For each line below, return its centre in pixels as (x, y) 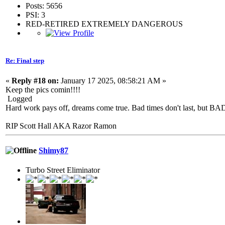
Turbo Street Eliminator (63, 170)
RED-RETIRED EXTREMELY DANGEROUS (104, 24)
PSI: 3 (35, 15)
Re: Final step (25, 61)
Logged (19, 98)
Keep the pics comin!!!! (43, 89)
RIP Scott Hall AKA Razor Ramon (61, 126)
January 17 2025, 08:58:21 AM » (113, 80)
